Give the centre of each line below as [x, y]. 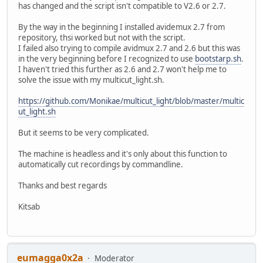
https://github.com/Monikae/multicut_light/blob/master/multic [131, 101]
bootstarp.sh [218, 58]
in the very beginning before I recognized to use [107, 58]
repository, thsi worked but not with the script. [102, 37]
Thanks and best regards [63, 185]
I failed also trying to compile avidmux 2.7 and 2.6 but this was [129, 48]
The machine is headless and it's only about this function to [123, 154]
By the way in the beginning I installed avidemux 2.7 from [122, 27]
